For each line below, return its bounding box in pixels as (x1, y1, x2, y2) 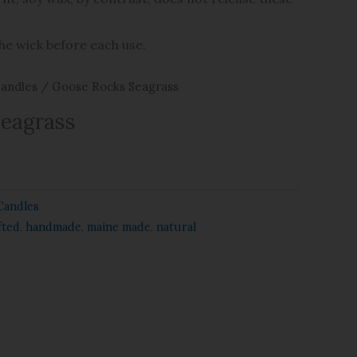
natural (156, 219, 196, 234)
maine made (87, 219, 151, 234)
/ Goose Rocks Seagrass (37, 79, 178, 94)
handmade (25, 219, 81, 234)
